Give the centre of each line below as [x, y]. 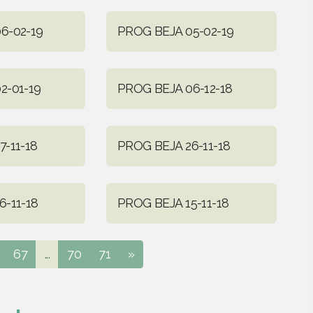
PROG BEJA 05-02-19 [175, 31]
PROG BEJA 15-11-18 [173, 203]
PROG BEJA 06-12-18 [175, 88]
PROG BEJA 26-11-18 [174, 145]
